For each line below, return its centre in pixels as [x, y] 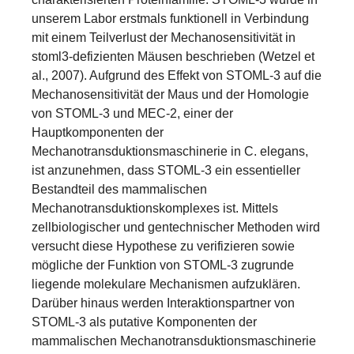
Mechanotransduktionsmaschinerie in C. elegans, [170, 151]
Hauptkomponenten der [98, 132]
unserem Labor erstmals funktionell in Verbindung [170, 19]
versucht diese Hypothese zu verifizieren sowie [163, 246]
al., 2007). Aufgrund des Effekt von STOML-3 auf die [177, 75]
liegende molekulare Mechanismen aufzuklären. [166, 284]
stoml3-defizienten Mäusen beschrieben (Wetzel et [173, 56]
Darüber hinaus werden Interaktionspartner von [163, 303]
